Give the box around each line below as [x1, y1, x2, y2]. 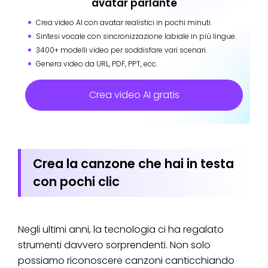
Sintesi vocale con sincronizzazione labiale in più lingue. [36, 31, 236, 41]
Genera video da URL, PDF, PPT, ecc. [36, 58, 157, 69]
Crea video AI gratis [89, 87, 179, 102]
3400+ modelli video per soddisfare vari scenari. [36, 44, 207, 55]
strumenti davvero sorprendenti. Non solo [18, 237, 211, 252]
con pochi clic [33, 172, 120, 190]
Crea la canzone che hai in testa [33, 154, 234, 172]
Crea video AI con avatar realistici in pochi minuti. [36, 17, 212, 28]
